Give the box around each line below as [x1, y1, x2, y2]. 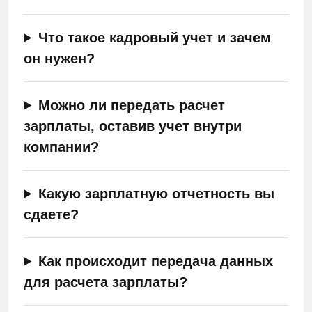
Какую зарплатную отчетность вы [38, 186, 275, 201]
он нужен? [24, 51, 95, 66]
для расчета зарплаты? [24, 274, 187, 290]
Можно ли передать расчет [38, 97, 226, 113]
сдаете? [24, 207, 79, 222]
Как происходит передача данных [38, 253, 274, 269]
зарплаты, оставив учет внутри [24, 118, 242, 134]
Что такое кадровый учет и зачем [38, 30, 272, 45]
